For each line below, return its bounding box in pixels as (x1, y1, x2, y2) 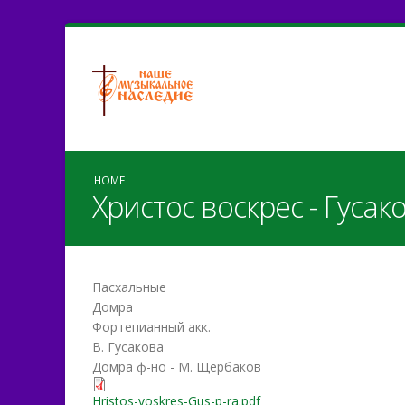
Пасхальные (92, 278, 166, 296)
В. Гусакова (92, 338, 164, 355)
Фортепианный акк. (92, 318, 211, 335)
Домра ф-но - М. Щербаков (92, 358, 261, 375)
